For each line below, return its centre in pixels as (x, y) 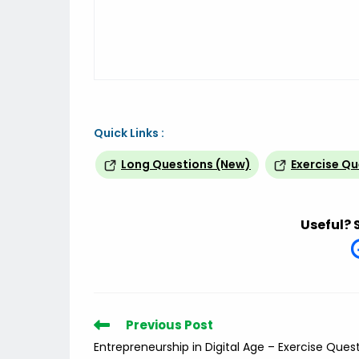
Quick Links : (129, 133)
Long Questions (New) (186, 164)
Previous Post (169, 325)
